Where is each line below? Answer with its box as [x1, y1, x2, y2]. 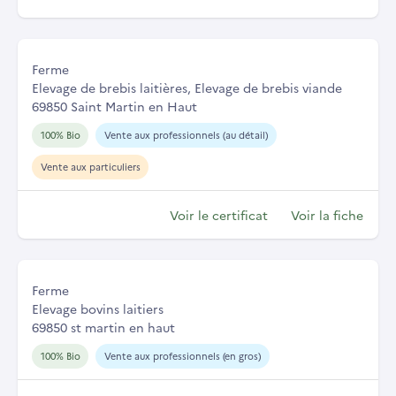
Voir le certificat [170, 205, 268, 224]
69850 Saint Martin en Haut [32, 97, 197, 115]
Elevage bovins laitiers [32, 299, 164, 317]
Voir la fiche [291, 205, 363, 224]
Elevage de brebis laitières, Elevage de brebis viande [32, 79, 342, 96]
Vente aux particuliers [40, 159, 141, 173]
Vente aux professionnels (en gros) [103, 348, 261, 362]
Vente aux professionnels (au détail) [103, 127, 268, 141]
